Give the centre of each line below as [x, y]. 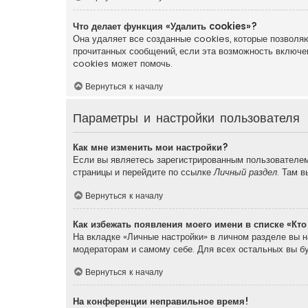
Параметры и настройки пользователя [186, 117]
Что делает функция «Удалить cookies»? [165, 26]
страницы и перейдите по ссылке [143, 172]
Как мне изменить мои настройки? [151, 147]
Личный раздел [245, 172]
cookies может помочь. [123, 63]
